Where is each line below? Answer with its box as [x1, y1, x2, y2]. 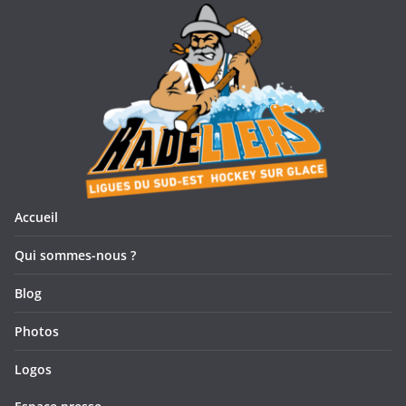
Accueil [14, 208, 58, 227]
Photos [14, 323, 59, 341]
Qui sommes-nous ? [14, 246, 136, 265]
